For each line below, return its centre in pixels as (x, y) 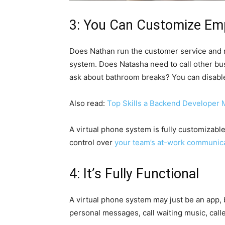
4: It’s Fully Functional (134, 174)
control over (92, 142)
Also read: (88, 103)
